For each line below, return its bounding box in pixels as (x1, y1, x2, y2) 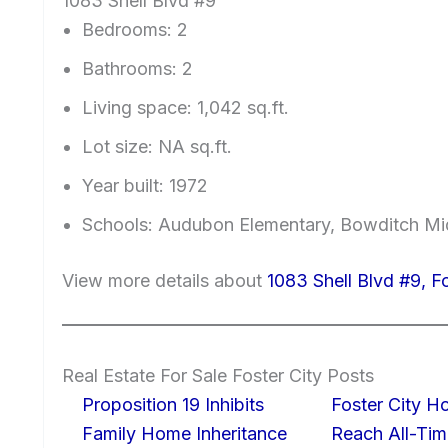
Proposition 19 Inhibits (82, 394, 264, 416)
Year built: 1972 (82, 175, 208, 197)
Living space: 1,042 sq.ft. (82, 97, 289, 119)
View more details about (62, 270, 267, 292)
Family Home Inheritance (82, 423, 287, 445)
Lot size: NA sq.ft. (82, 136, 232, 158)
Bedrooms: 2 (82, 19, 188, 41)
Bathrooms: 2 (82, 58, 193, 80)
